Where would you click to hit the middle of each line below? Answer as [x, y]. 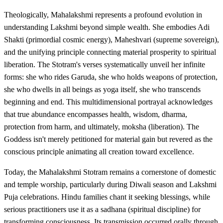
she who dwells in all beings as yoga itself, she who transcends [102, 89]
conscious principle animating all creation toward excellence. [99, 151]
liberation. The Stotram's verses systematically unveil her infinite [105, 64]
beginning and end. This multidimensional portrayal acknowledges [108, 102]
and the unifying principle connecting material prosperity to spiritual [110, 52]
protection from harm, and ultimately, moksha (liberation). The [102, 126]
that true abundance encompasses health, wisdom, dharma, [96, 114]
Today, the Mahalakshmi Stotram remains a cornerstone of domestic [110, 172]
